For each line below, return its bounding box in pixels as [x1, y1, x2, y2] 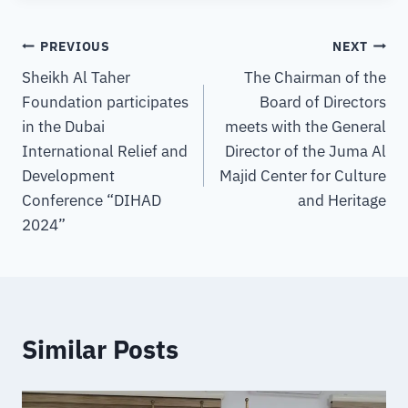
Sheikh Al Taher [22, 67, 130, 88]
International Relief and [22, 141, 188, 162]
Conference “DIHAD [22, 190, 161, 211]
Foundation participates [22, 92, 189, 113]
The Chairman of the [244, 67, 386, 88]
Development [22, 166, 115, 187]
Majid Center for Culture [219, 166, 386, 187]
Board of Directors [260, 92, 386, 113]
